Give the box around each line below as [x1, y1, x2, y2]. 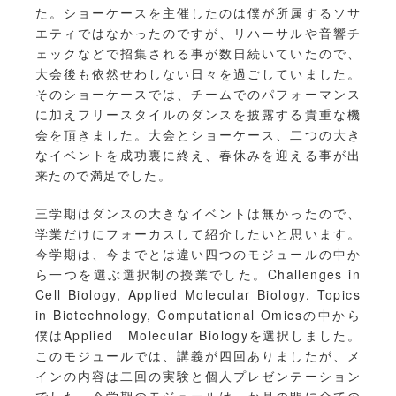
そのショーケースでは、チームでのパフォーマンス [35, 85, 361, 103]
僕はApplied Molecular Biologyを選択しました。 [35, 326, 361, 345]
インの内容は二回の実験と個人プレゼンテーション [35, 367, 361, 385]
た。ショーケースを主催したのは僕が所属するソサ [35, 4, 361, 22]
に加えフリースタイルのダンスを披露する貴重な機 [35, 105, 361, 124]
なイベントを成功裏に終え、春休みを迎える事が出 [35, 146, 361, 164]
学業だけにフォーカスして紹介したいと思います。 [35, 225, 361, 243]
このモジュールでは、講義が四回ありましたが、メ [35, 346, 361, 365]
